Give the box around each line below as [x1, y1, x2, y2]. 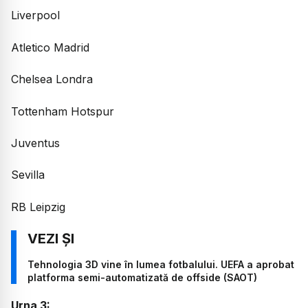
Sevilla [11, 168, 45, 182]
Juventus [11, 135, 60, 150]
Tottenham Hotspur [11, 104, 114, 118]
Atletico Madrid [11, 40, 89, 54]
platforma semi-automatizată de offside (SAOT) [27, 272, 257, 284]
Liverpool [11, 8, 60, 23]
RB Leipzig [11, 199, 65, 214]
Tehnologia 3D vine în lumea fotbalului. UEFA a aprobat [27, 258, 294, 271]
